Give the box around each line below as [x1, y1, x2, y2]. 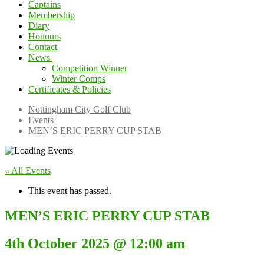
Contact [28, 42, 57, 52]
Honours [28, 31, 61, 41]
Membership [28, 10, 75, 20]
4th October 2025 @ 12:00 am [5, 235, 185, 251]
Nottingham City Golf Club [28, 104, 131, 114]
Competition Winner [52, 63, 127, 73]
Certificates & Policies [28, 84, 111, 94]
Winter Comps [52, 74, 105, 84]
